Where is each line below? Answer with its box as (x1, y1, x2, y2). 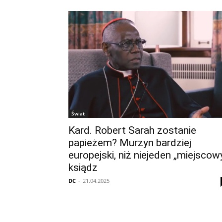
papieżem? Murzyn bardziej (68, 137, 191, 149)
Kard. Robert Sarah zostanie (68, 124, 196, 136)
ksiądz (68, 162, 98, 173)
